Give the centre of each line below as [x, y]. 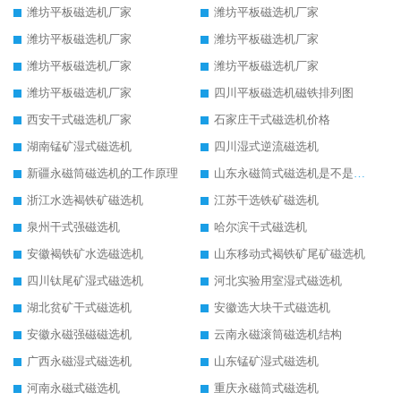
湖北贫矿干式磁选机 [79, 308]
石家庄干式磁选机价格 [272, 120]
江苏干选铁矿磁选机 [266, 200]
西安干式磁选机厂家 [79, 120]
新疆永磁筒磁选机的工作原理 [102, 174]
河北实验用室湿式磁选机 [278, 281]
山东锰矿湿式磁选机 [266, 362]
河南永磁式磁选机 [73, 388]
